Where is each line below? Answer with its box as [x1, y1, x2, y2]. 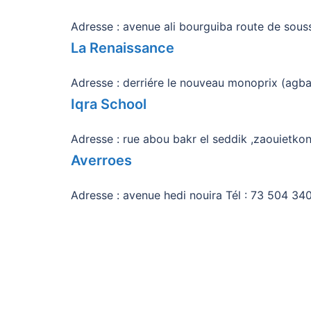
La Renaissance [71, 40, 174, 56]
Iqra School [71, 96, 146, 112]
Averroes [71, 152, 132, 169]
